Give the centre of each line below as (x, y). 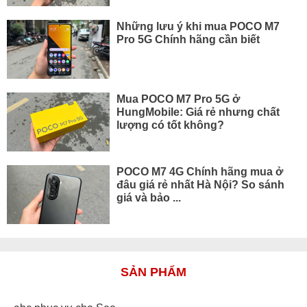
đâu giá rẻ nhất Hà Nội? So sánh (200, 184)
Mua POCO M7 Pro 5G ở (178, 98)
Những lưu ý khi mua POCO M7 (198, 26)
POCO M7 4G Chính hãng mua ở (199, 171)
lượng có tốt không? (170, 124)
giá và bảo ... (148, 197)
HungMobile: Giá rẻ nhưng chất (198, 111)
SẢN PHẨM (153, 272)
